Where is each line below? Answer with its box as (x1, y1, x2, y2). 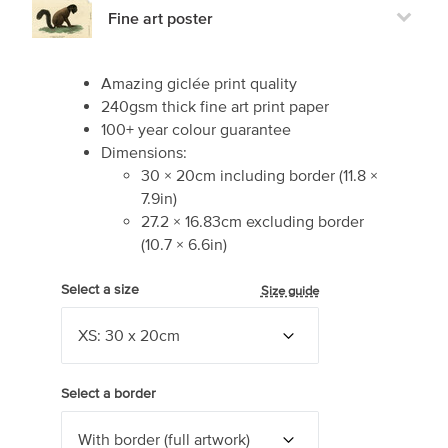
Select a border (60, 385, 156, 401)
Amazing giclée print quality (100, 74, 297, 93)
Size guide (260, 283, 319, 299)
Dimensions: (100, 143, 187, 162)
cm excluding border (220, 212, 364, 231)
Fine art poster (108, 8, 213, 27)
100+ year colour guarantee (100, 120, 291, 139)
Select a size (60, 282, 139, 298)
